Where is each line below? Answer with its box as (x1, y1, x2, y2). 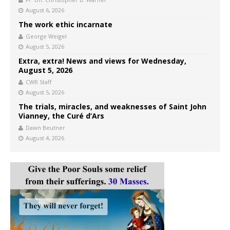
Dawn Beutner (26, 124, 65, 132)
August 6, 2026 (26, 6, 64, 14)
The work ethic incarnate (18, 20, 112, 30)
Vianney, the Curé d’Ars (18, 111, 104, 121)
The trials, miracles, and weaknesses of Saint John (18, 102, 206, 112)
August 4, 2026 (26, 134, 64, 142)
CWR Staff (26, 78, 51, 86)
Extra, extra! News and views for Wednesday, (18, 56, 186, 66)
